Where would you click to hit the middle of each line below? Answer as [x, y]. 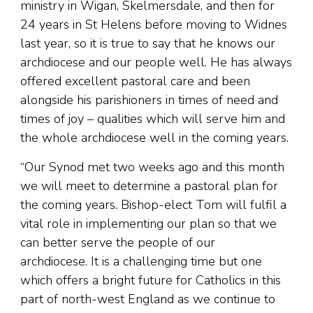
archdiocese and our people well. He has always [156, 63]
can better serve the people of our [118, 243]
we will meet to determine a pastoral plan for [149, 186]
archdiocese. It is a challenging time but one [141, 262]
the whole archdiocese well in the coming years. [154, 138]
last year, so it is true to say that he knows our [148, 44]
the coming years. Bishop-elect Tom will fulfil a [153, 205]
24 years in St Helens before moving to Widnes [154, 25]
